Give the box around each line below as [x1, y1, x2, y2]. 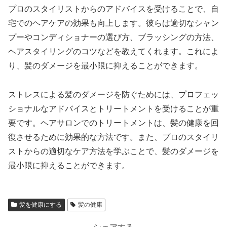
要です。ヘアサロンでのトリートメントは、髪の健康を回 [8, 119, 219, 128]
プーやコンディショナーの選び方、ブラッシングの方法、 [8, 33, 219, 42]
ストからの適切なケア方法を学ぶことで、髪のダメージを [8, 147, 219, 156]
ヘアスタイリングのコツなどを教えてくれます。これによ [8, 47, 219, 56]
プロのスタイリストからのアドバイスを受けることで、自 [8, 5, 219, 14]
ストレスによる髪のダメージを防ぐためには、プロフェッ [8, 90, 219, 99]
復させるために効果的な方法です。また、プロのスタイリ [8, 133, 219, 142]
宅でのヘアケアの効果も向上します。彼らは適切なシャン [8, 19, 219, 28]
